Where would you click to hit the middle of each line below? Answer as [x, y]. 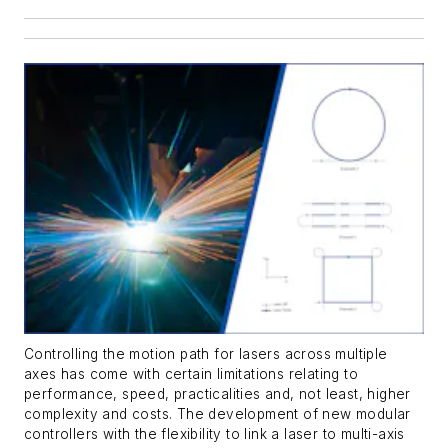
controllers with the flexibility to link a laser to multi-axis [214, 433]
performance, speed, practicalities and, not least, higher [217, 393]
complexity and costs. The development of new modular [217, 413]
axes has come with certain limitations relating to [191, 373]
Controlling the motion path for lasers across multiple [206, 353]
